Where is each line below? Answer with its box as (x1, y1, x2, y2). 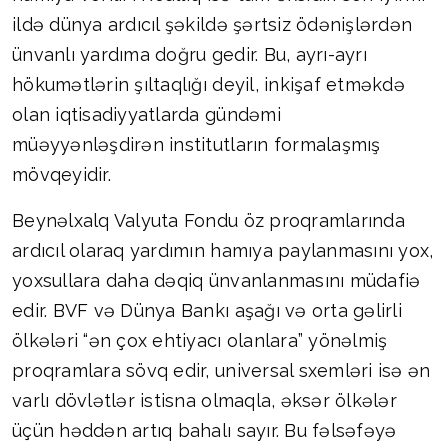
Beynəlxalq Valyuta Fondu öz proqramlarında (12, 210, 405, 232)
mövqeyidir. (12, 164, 111, 186)
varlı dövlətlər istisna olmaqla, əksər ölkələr (12, 390, 397, 412)
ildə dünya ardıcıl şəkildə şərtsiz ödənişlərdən (12, 14, 413, 36)
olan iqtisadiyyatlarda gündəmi (12, 104, 281, 126)
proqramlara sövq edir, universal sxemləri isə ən (12, 360, 431, 382)
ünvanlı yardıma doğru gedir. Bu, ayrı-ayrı (12, 44, 367, 66)
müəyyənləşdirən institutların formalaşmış (12, 134, 381, 156)
